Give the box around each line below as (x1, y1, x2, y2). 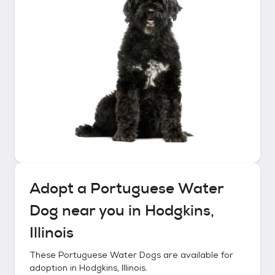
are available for (161, 249, 233, 260)
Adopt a (29, 179, 90, 198)
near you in (58, 201, 145, 220)
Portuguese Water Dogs (58, 249, 161, 260)
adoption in (29, 262, 79, 273)
